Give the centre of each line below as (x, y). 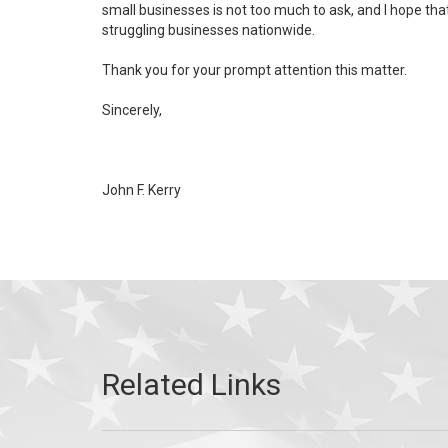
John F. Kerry (141, 190)
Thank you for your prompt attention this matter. (256, 70)
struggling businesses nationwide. (210, 30)
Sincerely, (133, 110)
